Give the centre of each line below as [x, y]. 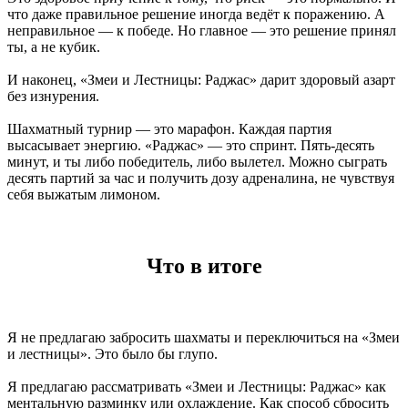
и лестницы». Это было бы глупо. [112, 353]
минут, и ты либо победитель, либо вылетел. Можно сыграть [197, 162]
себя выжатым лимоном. [84, 195]
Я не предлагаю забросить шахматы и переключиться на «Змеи [204, 337]
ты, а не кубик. [54, 47]
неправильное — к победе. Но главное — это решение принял [202, 31]
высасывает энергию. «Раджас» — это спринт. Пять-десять [191, 146]
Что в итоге [204, 266]
